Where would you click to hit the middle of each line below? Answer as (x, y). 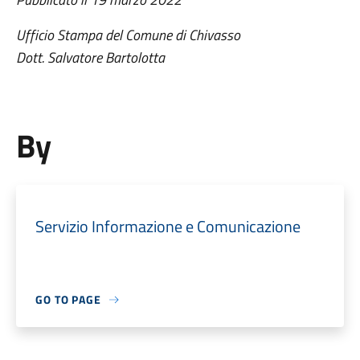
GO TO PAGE (68, 299)
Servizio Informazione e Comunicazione (168, 226)
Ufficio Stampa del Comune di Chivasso (128, 35)
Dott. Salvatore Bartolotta (90, 57)
